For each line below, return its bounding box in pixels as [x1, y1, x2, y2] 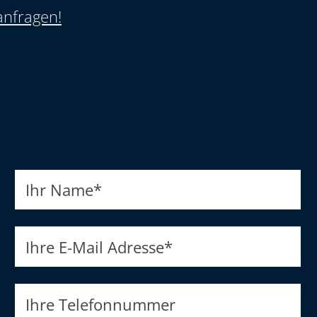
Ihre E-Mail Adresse [25, 236, 164, 258]
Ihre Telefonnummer [25, 293, 175, 315]
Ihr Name [25, 179, 93, 200]
